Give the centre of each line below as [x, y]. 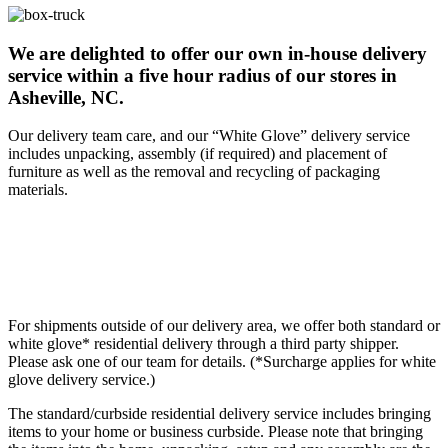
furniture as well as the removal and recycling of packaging [194, 172]
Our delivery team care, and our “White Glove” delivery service [209, 136]
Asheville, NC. [66, 97]
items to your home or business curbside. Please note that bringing [215, 432]
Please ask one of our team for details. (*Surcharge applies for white [222, 362]
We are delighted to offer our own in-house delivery [217, 53]
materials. [38, 190]
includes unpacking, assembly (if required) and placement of [197, 154]
